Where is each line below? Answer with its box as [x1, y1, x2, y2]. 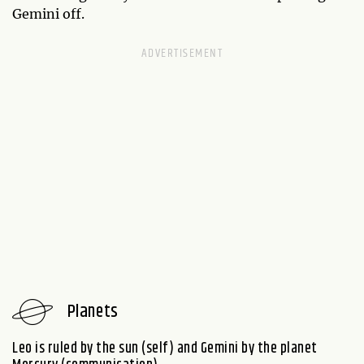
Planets [67, 297, 119, 326]
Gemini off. [12, 6, 84, 23]
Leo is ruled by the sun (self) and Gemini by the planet [12, 337, 318, 361]
